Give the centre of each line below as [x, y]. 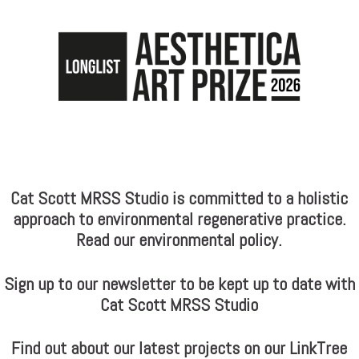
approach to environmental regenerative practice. [179, 218]
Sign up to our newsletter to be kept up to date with [179, 283]
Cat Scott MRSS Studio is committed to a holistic [179, 198]
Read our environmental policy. [179, 239]
